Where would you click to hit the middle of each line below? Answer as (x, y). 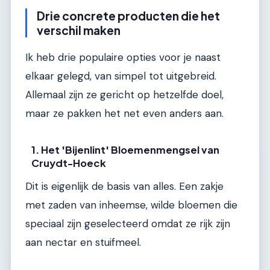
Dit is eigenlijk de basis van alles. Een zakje (124, 186)
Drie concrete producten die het (128, 16)
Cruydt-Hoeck (69, 163)
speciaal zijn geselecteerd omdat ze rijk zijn (128, 223)
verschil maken (79, 30)
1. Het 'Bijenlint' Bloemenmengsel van (126, 149)
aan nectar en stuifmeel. (83, 242)
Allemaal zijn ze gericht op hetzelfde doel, (124, 94)
